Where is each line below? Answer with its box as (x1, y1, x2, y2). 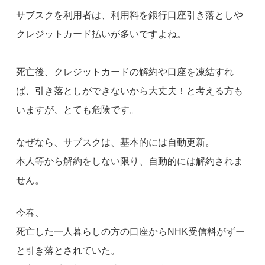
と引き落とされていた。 (16, 245, 121, 256)
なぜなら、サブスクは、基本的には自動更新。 (16, 137, 215, 147)
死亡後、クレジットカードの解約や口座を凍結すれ (16, 67, 234, 77)
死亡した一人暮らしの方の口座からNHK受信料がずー (16, 227, 245, 237)
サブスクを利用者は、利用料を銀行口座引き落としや (16, 10, 244, 20)
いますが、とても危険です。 (16, 105, 140, 115)
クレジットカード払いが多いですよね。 (16, 29, 187, 39)
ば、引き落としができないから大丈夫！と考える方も (16, 86, 244, 96)
